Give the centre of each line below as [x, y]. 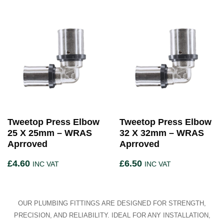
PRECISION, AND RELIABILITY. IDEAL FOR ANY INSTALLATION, [112, 215]
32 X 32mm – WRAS [162, 133]
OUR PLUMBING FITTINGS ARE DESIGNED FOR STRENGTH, [112, 203]
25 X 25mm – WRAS [50, 133]
